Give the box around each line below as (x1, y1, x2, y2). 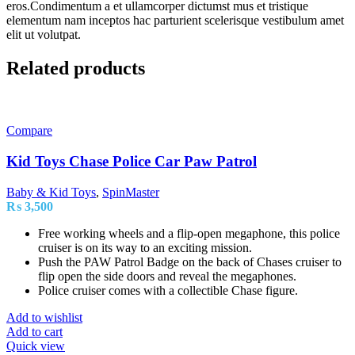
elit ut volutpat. (6, 28, 81, 42)
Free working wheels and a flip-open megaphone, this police (38, 226, 340, 240)
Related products (6, 58, 145, 79)
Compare (6, 124, 52, 138)
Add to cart (6, 324, 63, 338)
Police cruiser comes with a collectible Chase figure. (38, 283, 298, 297)
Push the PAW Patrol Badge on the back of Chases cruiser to (38, 254, 342, 269)
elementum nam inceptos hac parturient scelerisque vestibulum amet (6, 13, 344, 28)
